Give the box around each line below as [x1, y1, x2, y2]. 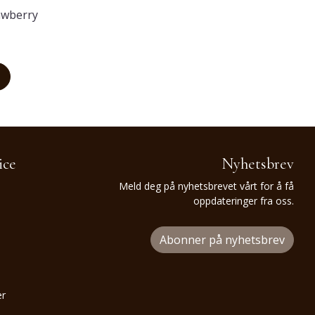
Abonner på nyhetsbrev [160, 232, 285, 248]
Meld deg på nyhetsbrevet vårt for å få [119, 179, 294, 193]
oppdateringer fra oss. [193, 194, 294, 208]
